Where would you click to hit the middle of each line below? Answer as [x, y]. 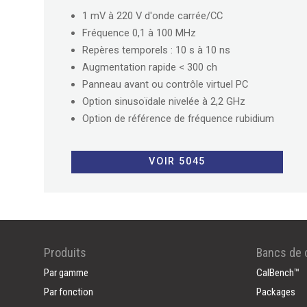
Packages [276, 292]
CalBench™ [278, 273]
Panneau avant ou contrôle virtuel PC [165, 84]
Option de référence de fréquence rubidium [178, 118]
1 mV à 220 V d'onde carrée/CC [152, 15]
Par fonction [69, 292]
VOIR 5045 [177, 162]
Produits [65, 253]
